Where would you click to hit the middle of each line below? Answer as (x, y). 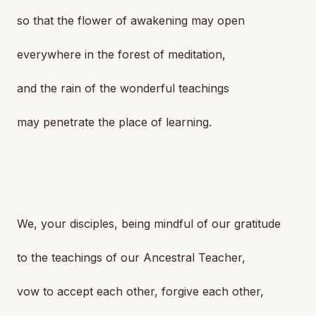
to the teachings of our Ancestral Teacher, (131, 257)
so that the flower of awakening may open (131, 20)
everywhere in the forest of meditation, (121, 54)
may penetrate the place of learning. (114, 122)
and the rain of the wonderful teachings (123, 88)
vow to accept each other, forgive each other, (140, 291)
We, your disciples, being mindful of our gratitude (149, 224)
